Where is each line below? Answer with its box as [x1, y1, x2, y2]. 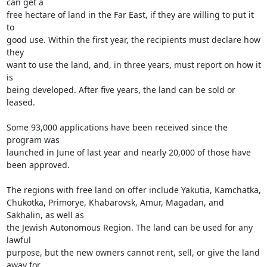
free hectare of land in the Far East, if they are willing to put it [6, 9, 254, 20]
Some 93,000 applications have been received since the [6, 122, 228, 133]
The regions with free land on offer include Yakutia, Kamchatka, [6, 184, 261, 195]
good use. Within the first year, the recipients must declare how [6, 34, 260, 45]
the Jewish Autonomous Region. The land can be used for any [6, 222, 253, 233]
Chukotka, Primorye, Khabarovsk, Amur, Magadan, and [6, 197, 224, 208]
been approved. [6, 159, 70, 170]
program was [6, 134, 60, 145]
